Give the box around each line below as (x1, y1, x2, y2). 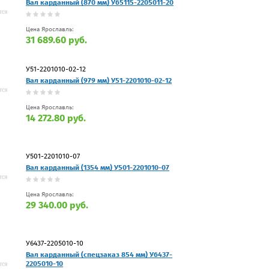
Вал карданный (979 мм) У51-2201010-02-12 (26, 76, 172, 85)
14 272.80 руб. (26, 112, 86, 124)
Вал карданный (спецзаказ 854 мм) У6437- (26, 250, 172, 259)
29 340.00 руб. (26, 199, 88, 211)
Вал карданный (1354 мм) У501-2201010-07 (26, 163, 169, 172)
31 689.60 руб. (26, 34, 87, 46)
